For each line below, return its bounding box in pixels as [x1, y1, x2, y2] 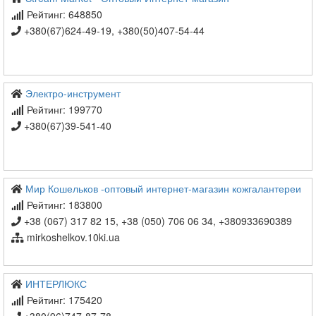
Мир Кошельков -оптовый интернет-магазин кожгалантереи [25, 181, 301, 196]
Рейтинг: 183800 [24, 197, 102, 212]
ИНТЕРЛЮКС [25, 276, 87, 291]
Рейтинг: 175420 [24, 293, 102, 308]
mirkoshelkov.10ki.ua [27, 230, 120, 245]
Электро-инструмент [25, 86, 121, 101]
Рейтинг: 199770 [24, 102, 102, 117]
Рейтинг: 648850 [24, 7, 102, 22]
